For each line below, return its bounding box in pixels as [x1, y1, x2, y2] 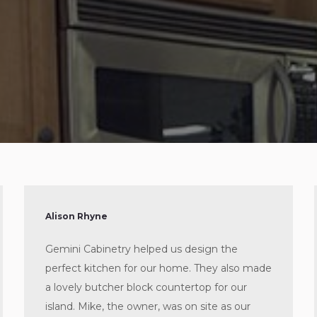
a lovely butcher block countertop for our [45, 281, 247, 294]
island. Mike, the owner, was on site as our [45, 300, 250, 313]
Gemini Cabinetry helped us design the [45, 243, 238, 255]
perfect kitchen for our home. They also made [45, 262, 272, 275]
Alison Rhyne [45, 211, 108, 221]
